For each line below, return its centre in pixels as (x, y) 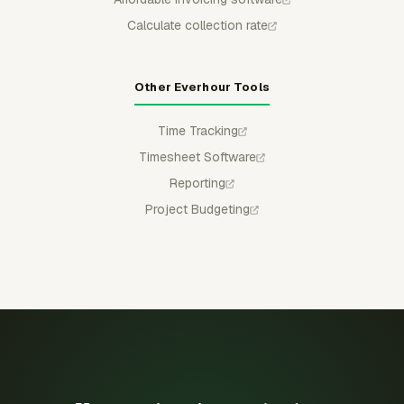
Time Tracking (197, 130)
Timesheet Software (197, 156)
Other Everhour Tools (202, 87)
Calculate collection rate (197, 25)
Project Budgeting (197, 209)
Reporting (197, 183)
